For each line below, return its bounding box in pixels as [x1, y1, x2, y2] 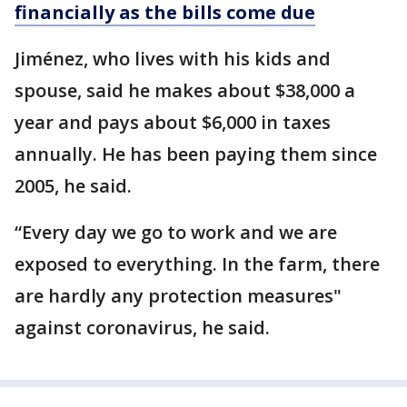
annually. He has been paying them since [15, 142, 377, 166]
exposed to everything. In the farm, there [15, 252, 380, 276]
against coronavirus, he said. [15, 315, 270, 340]
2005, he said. [15, 174, 132, 198]
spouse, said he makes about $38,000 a [15, 78, 355, 103]
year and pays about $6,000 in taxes [15, 110, 331, 134]
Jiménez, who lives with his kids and [15, 46, 331, 71]
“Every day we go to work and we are [15, 220, 337, 244]
